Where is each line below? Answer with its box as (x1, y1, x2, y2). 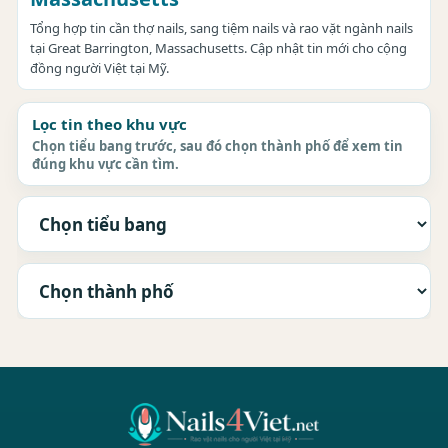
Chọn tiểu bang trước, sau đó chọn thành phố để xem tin (32, 137, 403, 155)
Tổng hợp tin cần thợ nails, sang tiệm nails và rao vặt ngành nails (30, 19, 413, 37)
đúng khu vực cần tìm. (32, 155, 179, 173)
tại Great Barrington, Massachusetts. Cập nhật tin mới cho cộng (30, 39, 407, 57)
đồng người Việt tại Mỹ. (30, 59, 169, 77)
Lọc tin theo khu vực (32, 114, 187, 134)
